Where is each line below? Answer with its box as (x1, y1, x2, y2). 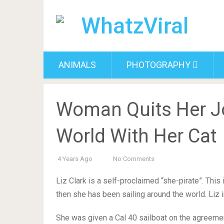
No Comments (113, 155, 154, 162)
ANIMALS (58, 59, 96, 70)
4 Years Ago (57, 155, 92, 162)
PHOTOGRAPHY (126, 59, 190, 70)
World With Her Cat (56, 125, 216, 147)
